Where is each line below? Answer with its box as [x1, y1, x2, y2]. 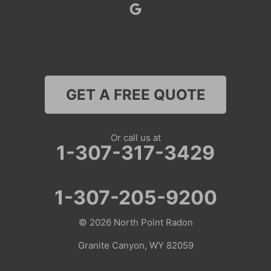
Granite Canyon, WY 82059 [77, 240, 194, 252]
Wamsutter [12, 62, 60, 75]
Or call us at [110, 132, 161, 144]
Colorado [12, 151, 55, 164]
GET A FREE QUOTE [65, 86, 206, 104]
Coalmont [12, 201, 56, 214]
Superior [12, 5, 48, 18]
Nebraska [12, 96, 56, 109]
